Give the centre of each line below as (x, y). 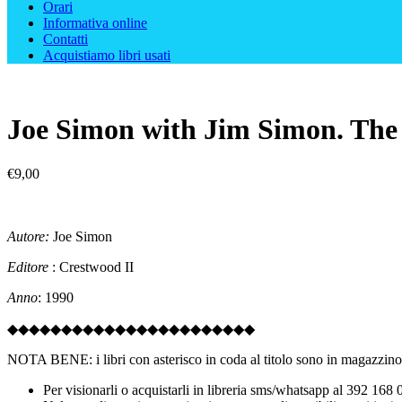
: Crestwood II (91, 267)
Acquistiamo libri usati (107, 55)
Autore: (28, 236)
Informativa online (95, 23)
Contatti (66, 39)
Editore (28, 267)
